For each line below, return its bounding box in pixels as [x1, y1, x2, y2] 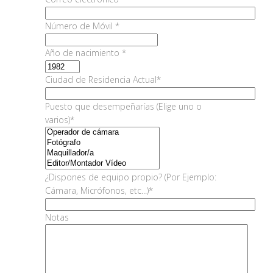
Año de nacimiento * [45, 47, 126, 59]
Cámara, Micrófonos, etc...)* [45, 185, 153, 197]
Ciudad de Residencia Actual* [45, 74, 161, 86]
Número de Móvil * [45, 20, 119, 32]
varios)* [45, 114, 74, 126]
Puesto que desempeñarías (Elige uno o [45, 101, 202, 113]
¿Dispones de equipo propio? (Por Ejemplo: [45, 171, 216, 183]
